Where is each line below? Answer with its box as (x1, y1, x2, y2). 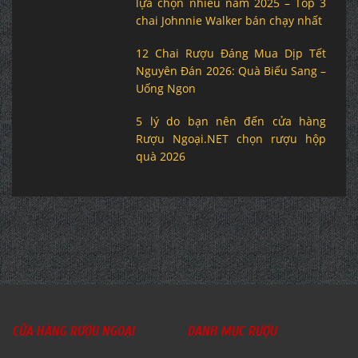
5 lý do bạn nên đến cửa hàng (136, 113, 326, 129)
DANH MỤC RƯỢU (187, 324, 276, 340)
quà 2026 (136, 149, 186, 165)
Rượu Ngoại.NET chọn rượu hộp (136, 131, 326, 147)
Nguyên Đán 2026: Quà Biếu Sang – (136, 63, 326, 79)
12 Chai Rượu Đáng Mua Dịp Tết (136, 46, 326, 62)
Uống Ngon (136, 81, 197, 97)
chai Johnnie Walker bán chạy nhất (136, 13, 323, 29)
